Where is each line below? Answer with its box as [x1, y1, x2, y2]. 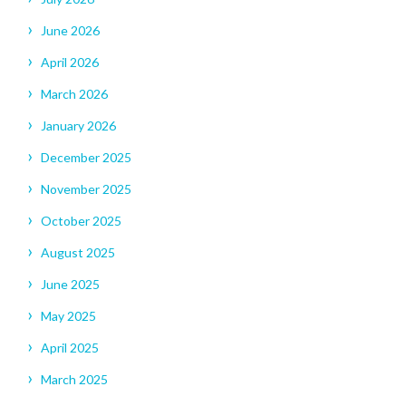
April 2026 [41, 54, 99, 71]
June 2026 [41, 23, 100, 39]
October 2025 [41, 213, 121, 229]
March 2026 [41, 86, 108, 102]
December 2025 [41, 150, 131, 166]
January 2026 [41, 118, 116, 134]
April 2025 [41, 340, 99, 356]
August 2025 [41, 245, 115, 261]
